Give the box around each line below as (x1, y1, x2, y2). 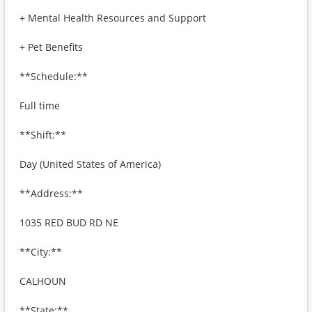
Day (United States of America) (19, 157, 161, 171)
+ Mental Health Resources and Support (19, 11, 206, 24)
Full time (19, 99, 60, 112)
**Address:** (19, 187, 83, 200)
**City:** (19, 245, 62, 258)
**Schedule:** (19, 70, 88, 83)
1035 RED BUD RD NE (19, 216, 118, 229)
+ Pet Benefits (19, 40, 83, 54)
